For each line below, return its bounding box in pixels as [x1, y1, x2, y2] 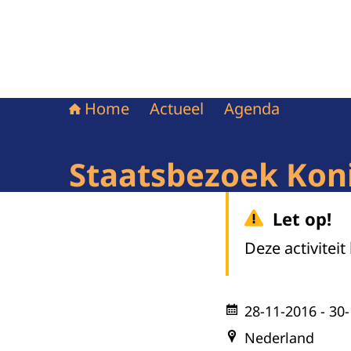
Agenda [224, 98, 280, 119]
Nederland [244, 328, 314, 347]
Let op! [273, 207, 331, 230]
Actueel [150, 98, 204, 119]
